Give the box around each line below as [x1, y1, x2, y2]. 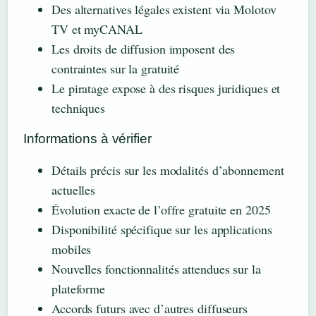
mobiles [51, 240, 92, 257]
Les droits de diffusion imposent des [51, 39, 236, 57]
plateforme [51, 279, 106, 297]
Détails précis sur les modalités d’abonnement [51, 161, 284, 178]
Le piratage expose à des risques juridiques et [51, 79, 281, 97]
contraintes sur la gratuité [51, 59, 180, 77]
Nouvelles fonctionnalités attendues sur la [51, 260, 261, 277]
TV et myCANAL [51, 20, 142, 37]
